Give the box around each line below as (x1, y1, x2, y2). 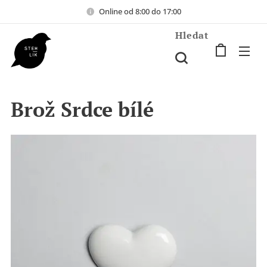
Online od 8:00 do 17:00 (99, 5, 181, 17)
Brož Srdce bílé (11, 96, 154, 123)
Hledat (175, 28, 209, 42)
